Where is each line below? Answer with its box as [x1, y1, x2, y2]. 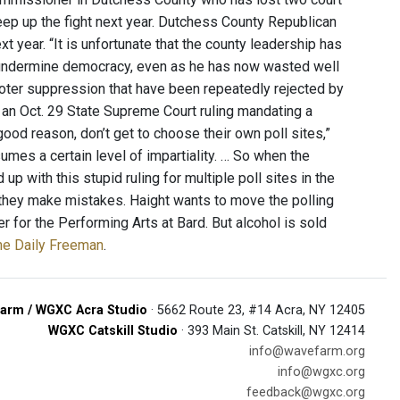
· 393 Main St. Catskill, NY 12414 [178, 323, 365, 338]
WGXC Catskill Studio [48, 323, 178, 338]
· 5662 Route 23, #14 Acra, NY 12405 [147, 303, 365, 318]
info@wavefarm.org [249, 344, 365, 359]
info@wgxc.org [278, 364, 365, 379]
